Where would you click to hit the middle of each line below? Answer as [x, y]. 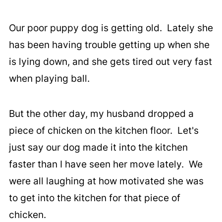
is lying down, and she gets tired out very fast [110, 62]
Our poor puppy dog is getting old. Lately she [111, 28]
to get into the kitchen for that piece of [94, 198]
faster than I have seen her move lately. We [106, 165]
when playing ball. [49, 79]
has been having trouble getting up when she [109, 45]
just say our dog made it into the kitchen [98, 148]
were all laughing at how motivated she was [106, 181]
